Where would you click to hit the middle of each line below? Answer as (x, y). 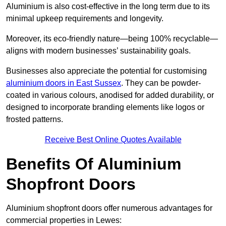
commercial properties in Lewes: (64, 220)
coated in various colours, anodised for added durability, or (110, 95)
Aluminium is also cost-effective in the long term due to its (108, 7)
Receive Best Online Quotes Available (113, 140)
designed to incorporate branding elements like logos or (105, 107)
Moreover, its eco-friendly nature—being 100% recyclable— (112, 39)
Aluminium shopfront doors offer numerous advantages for (109, 208)
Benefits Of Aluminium (94, 164)
